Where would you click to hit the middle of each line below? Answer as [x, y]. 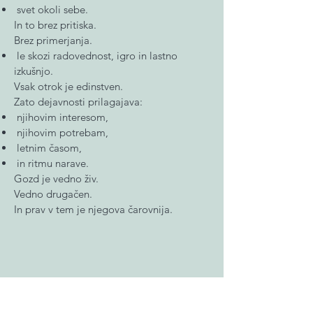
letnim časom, [48, 148]
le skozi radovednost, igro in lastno [96, 56]
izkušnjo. [34, 71]
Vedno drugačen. [53, 194]
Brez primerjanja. [53, 40]
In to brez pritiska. [55, 25]
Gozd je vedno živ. [56, 179]
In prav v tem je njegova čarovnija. [93, 209]
